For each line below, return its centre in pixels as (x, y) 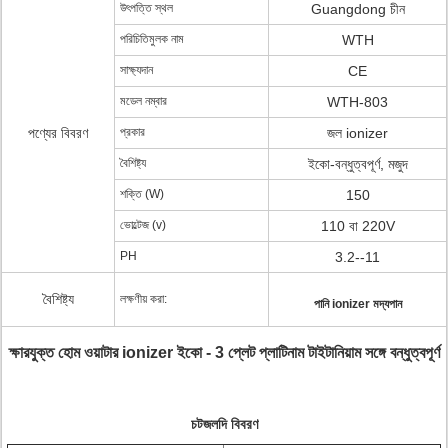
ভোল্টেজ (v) (143, 225)
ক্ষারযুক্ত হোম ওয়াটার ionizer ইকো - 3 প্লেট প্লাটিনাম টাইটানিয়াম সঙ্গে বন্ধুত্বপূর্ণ (224, 352)
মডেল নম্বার (143, 101)
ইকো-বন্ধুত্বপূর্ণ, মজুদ (357, 164)
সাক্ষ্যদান (136, 70)
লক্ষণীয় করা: (143, 299)
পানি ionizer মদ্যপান (357, 304)
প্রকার (132, 132)
